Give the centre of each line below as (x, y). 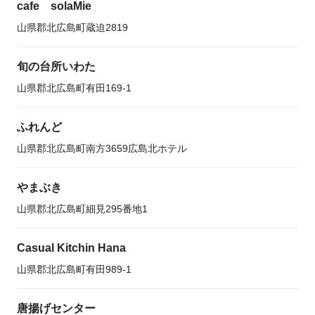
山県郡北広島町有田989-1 (74, 269)
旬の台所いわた (56, 66)
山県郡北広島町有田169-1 (74, 88)
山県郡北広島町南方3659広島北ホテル (102, 148)
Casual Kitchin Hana (71, 248)
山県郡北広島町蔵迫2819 (72, 27)
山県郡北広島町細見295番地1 (82, 209)
